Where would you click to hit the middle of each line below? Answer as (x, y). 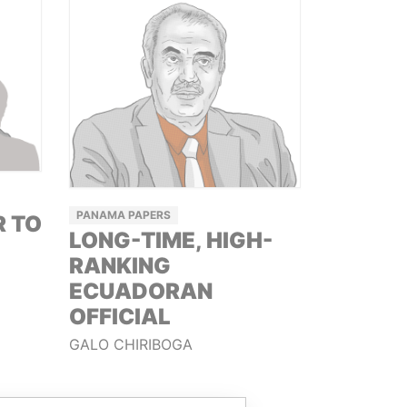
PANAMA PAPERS (123, 214)
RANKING (119, 265)
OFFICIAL (119, 316)
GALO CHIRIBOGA (130, 344)
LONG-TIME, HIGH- (170, 240)
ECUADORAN (140, 291)
